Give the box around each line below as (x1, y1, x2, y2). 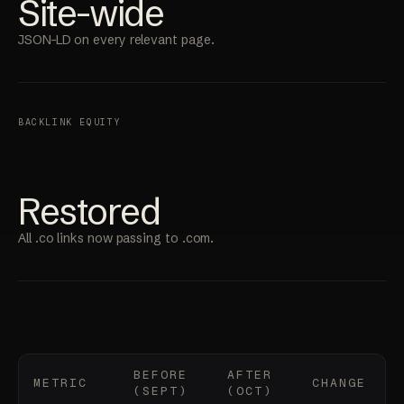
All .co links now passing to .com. (18, 230, 215, 247)
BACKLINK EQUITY (18, 116, 121, 129)
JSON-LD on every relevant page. (18, 32, 215, 49)
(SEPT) (133, 383, 188, 399)
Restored (18, 189, 161, 234)
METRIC (33, 375, 88, 391)
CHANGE (312, 375, 367, 391)
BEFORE (133, 367, 188, 383)
